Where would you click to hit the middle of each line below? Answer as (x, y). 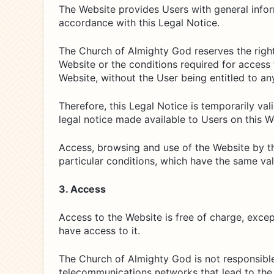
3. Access (82, 189)
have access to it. (99, 231)
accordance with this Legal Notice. (139, 23)
